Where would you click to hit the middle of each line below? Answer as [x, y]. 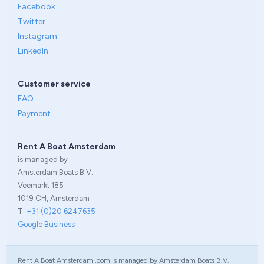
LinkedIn [33, 51]
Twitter [32, 22]
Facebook [37, 7]
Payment [34, 113]
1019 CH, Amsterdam [54, 198]
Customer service [54, 84]
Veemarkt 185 [41, 185]
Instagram [37, 36]
